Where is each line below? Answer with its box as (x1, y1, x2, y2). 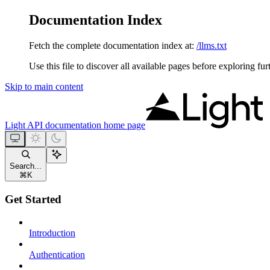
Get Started (5, 192, 61, 206)
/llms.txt (196, 40, 227, 51)
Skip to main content (5, 81, 83, 92)
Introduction (29, 228, 75, 239)
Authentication (29, 250, 85, 260)
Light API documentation (5, 119, 101, 130)
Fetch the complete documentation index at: (29, 40, 194, 51)
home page (101, 119, 145, 130)
